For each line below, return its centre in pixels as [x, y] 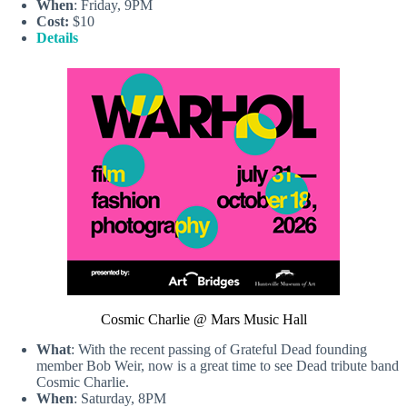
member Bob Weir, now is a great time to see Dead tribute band [218, 366]
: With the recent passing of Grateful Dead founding [219, 350]
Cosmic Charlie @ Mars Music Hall [203, 320]
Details [57, 38]
